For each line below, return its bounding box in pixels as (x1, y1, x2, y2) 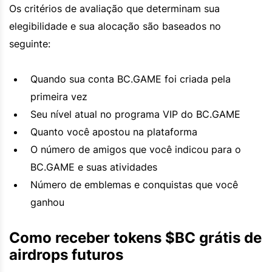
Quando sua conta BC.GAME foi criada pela (30, 72, 231, 85)
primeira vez (30, 90, 87, 103)
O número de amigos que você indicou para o (30, 143, 241, 155)
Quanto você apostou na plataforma (30, 125, 197, 138)
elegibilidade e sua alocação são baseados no (9, 19, 221, 32)
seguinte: (9, 37, 50, 50)
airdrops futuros (9, 245, 123, 263)
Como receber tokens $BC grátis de (9, 228, 262, 246)
